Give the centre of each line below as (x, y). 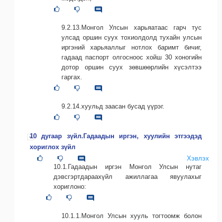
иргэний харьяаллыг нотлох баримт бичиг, (132, 48)
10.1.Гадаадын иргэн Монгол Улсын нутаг (128, 167)
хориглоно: (70, 187)
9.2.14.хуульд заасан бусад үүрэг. (113, 107)
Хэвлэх (198, 159)
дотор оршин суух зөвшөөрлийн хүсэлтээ (132, 67)
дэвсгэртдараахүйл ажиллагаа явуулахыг (128, 177)
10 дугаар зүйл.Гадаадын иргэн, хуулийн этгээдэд (116, 136)
